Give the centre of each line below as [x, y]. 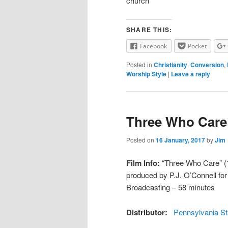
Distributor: [148, 212]
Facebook [153, 46]
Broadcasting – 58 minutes [170, 187]
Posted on [141, 139]
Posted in [139, 65]
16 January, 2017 [180, 140]
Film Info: [143, 163]
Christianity [170, 65]
